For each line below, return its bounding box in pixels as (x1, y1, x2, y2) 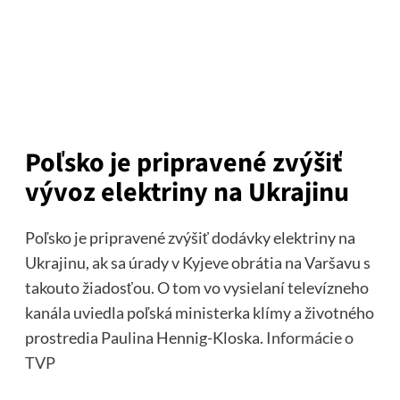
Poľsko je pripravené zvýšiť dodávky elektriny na (24, 227, 355, 247)
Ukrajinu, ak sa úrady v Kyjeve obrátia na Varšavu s (24, 252, 371, 272)
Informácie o (265, 327, 354, 347)
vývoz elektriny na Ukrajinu (24, 172, 349, 212)
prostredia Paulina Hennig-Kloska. (24, 327, 266, 347)
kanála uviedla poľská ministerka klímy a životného (24, 302, 374, 322)
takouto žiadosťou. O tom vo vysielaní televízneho (24, 277, 369, 297)
